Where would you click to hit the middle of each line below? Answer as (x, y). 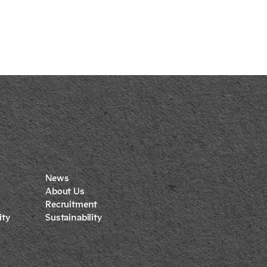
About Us (65, 192)
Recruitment (72, 205)
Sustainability (74, 218)
